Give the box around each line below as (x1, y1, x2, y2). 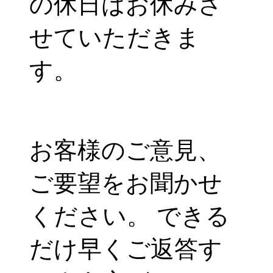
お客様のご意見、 (29, 137, 221, 163)
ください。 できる (29, 203, 230, 229)
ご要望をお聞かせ (29, 170, 222, 196)
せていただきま (29, 24, 200, 51)
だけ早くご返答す (29, 236, 222, 262)
